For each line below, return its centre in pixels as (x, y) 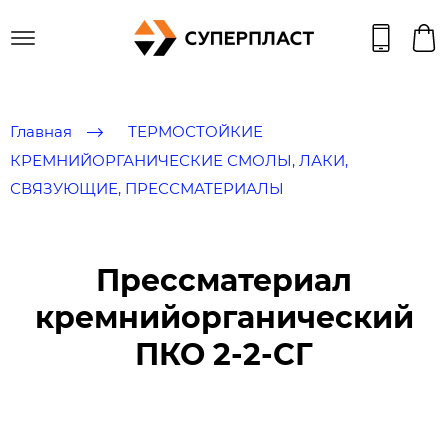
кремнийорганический (224, 317)
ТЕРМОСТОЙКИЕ (195, 131)
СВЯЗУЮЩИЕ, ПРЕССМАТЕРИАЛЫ (147, 188)
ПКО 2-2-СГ (224, 354)
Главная (41, 131)
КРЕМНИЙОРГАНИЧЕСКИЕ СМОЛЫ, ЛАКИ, (179, 160)
